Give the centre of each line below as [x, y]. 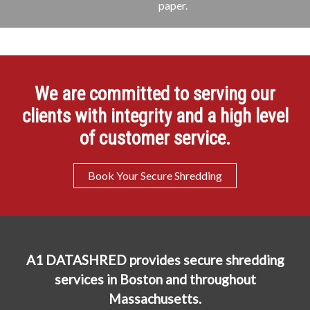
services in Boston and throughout [155, 280]
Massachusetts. [155, 299]
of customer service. [155, 139]
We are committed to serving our [155, 94]
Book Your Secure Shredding [155, 176]
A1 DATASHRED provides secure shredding [155, 260]
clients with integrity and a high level [155, 117]
